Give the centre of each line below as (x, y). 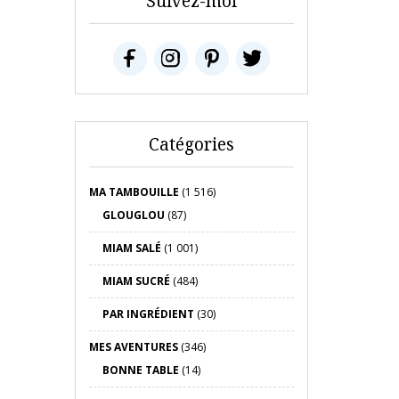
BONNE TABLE (140, 370)
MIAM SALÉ (131, 248)
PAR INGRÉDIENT (148, 314)
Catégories (191, 144)
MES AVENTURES (133, 347)
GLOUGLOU (133, 215)
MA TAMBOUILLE (134, 192)
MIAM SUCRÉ (136, 281)
